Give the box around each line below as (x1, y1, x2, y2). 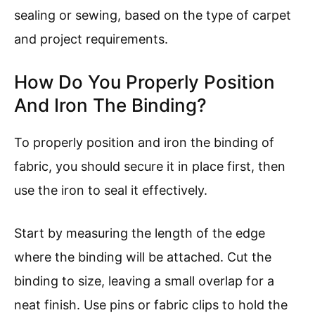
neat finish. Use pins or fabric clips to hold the (14, 297, 288, 313)
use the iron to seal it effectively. (14, 183, 207, 198)
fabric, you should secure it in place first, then (14, 159, 285, 174)
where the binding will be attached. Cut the (14, 250, 271, 265)
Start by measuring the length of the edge (14, 226, 265, 241)
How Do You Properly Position (14, 71, 275, 94)
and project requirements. (14, 32, 168, 47)
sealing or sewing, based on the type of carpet (14, 8, 291, 23)
